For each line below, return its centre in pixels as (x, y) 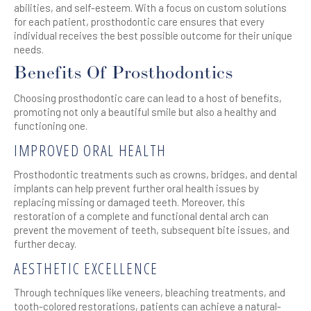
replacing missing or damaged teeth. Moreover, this (129, 202)
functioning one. (51, 126)
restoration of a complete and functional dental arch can (141, 216)
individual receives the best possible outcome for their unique (153, 35)
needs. (29, 49)
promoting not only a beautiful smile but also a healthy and (145, 112)
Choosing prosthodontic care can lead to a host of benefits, (148, 98)
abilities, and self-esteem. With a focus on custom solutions (150, 8)
